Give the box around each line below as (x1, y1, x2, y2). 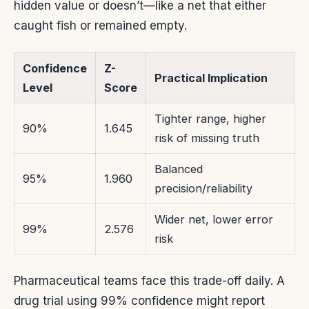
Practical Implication (154, 71, 268, 86)
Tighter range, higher (154, 112, 266, 126)
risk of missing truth (154, 131, 259, 146)
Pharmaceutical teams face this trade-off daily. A (14, 274, 285, 288)
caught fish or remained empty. (14, 19, 187, 33)
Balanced (154, 162, 203, 177)
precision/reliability (154, 181, 252, 196)
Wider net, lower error (154, 212, 273, 227)
